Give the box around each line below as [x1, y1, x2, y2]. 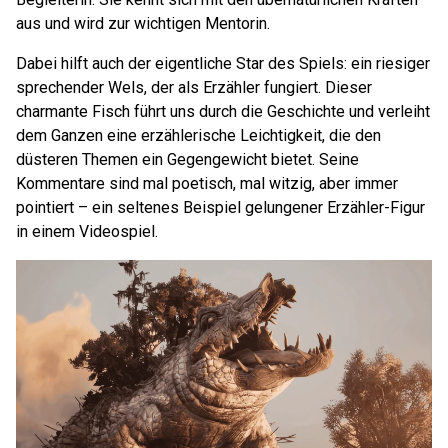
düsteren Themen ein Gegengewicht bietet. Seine [16, 150, 359, 169]
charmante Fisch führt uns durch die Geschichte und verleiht [16, 102, 430, 121]
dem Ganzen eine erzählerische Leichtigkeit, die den [16, 126, 381, 145]
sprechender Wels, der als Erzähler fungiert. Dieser [16, 78, 372, 97]
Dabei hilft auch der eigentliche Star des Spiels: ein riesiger [16, 54, 430, 73]
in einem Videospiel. [16, 222, 158, 241]
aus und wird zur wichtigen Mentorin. [16, 14, 270, 33]
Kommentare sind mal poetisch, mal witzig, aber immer [16, 174, 398, 193]
